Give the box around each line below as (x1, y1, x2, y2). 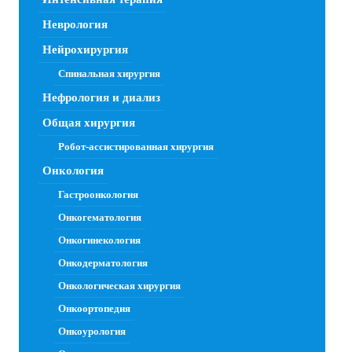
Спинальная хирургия (58, 68, 160, 80)
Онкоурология (58, 325, 126, 338)
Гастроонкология (58, 189, 138, 201)
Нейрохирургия (42, 43, 128, 57)
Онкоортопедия (58, 302, 130, 315)
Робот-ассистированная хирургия (58, 141, 214, 153)
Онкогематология (58, 211, 141, 224)
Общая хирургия (42, 116, 135, 130)
